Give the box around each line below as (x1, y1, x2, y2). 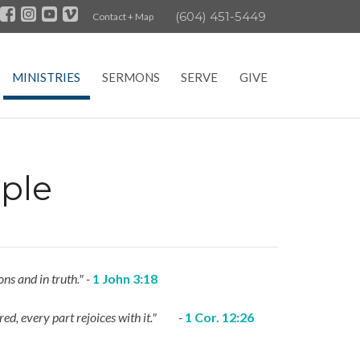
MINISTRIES (12, 70, 81, 85)
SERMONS (101, 70, 160, 85)
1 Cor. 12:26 (184, 309, 254, 325)
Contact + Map (92, 10, 153, 22)
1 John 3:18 (92, 270, 157, 286)
